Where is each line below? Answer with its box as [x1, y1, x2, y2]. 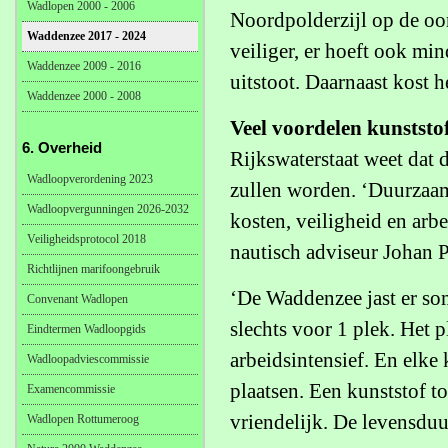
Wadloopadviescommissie [27, 352, 149, 366]
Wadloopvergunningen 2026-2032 [27, 202, 189, 216]
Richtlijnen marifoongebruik [27, 262, 160, 276]
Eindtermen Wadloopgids [27, 322, 146, 336]
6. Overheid [22, 139, 102, 156]
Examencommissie [27, 382, 115, 396]
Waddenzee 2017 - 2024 [27, 29, 146, 43]
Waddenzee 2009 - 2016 [27, 59, 141, 73]
